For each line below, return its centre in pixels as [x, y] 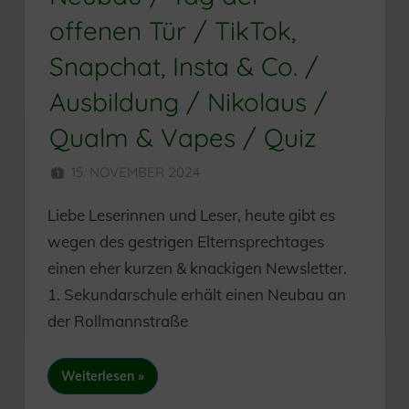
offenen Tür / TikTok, [173, 31]
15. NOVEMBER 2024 [136, 173]
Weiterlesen [98, 376]
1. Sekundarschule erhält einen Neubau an [197, 295]
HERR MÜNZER [291, 173]
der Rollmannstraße [118, 321]
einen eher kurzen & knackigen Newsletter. [197, 268]
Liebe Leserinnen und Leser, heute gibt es [191, 215]
